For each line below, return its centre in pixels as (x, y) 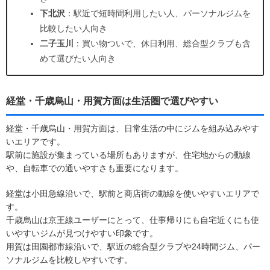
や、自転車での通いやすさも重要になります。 (95, 168)
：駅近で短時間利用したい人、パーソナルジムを (158, 13)
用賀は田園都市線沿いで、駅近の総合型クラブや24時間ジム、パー (133, 246)
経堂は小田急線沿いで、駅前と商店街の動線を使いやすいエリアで (133, 193)
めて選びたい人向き (78, 58)
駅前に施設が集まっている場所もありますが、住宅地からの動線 (128, 155)
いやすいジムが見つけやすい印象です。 (82, 233)
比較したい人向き (74, 28)
